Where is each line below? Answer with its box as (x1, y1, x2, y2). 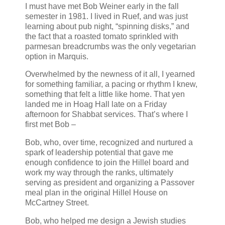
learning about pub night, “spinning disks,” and (25, 22, 189, 31)
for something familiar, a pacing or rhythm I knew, (25, 80, 197, 89)
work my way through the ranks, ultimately (25, 168, 173, 177)
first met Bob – (25, 120, 78, 129)
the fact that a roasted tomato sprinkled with (25, 32, 178, 41)
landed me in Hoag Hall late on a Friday (25, 100, 167, 109)
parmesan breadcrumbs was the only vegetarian (25, 42, 196, 51)
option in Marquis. (25, 52, 90, 61)
